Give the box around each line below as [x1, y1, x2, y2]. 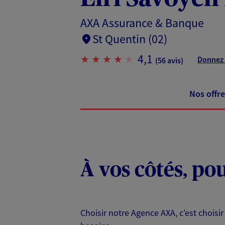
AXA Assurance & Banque [80, 15, 204, 31]
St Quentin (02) [92, 31, 167, 47]
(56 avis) [155, 55, 183, 65]
